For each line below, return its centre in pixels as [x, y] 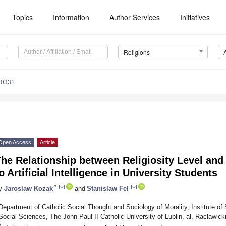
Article [47, 143]
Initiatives [195, 17]
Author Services [135, 17]
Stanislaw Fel [108, 188]
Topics [23, 17]
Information [71, 17]
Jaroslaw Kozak [29, 188]
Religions [136, 52]
